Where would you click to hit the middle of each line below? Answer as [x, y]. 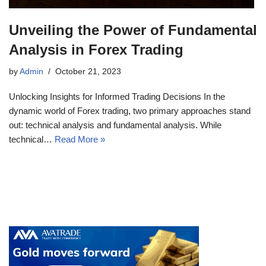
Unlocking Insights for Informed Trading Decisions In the [117, 96]
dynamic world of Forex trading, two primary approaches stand [130, 110]
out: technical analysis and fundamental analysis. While [115, 125]
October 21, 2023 [88, 71]
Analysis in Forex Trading [96, 49]
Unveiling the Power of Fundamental [133, 30]
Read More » [80, 139]
